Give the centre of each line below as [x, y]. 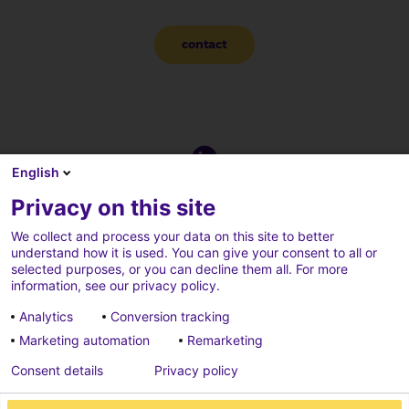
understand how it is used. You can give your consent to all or [194, 252]
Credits [225, 380]
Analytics [46, 316]
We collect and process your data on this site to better [173, 236]
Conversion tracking [170, 316]
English [36, 172]
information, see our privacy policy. [115, 285]
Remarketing [225, 340]
